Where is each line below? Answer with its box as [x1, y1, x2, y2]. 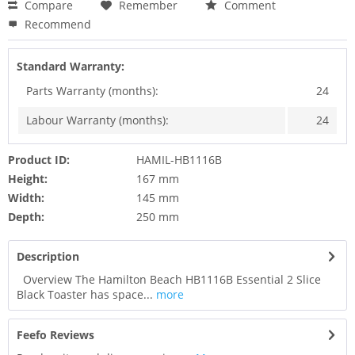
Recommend [21, 17, 91, 32]
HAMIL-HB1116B [136, 152, 222, 168]
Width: [8, 190, 44, 206]
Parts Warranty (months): [26, 83, 158, 99]
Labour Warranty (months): [26, 113, 169, 128]
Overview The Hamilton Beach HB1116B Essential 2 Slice [17, 272, 321, 288]
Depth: [8, 209, 44, 225]
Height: [8, 171, 48, 187]
